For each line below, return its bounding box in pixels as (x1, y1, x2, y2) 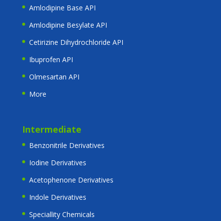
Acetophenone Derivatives (29, 175, 113, 184)
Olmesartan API (29, 72, 79, 81)
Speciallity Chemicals (29, 209, 95, 219)
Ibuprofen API (29, 54, 73, 64)
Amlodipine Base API (29, 2, 96, 12)
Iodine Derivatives (29, 157, 86, 167)
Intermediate (22, 123, 81, 135)
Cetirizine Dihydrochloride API (29, 37, 123, 47)
